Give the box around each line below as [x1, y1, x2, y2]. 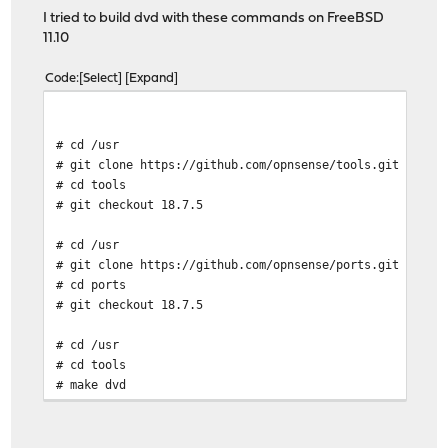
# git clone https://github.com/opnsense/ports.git [56, 257, 400, 273]
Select [83, 72, 119, 86]
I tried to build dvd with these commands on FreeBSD [43, 11, 385, 27]
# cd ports [56, 277, 127, 293]
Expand [129, 72, 175, 86]
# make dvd [56, 377, 127, 393]
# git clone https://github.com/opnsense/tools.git [56, 157, 400, 173]
